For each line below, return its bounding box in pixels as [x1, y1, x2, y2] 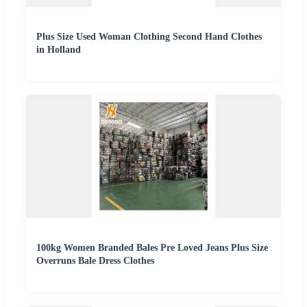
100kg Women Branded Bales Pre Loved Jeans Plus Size [36, 242, 268, 253]
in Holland [36, 44, 81, 55]
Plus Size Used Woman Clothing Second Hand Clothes [36, 31, 262, 42]
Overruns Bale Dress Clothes [36, 255, 154, 266]
